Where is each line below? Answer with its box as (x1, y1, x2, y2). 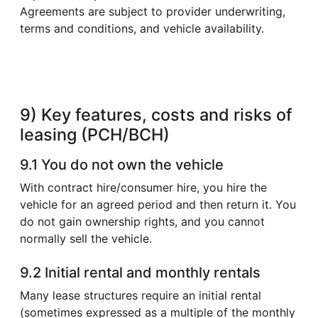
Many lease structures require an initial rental (20, 287, 261, 302)
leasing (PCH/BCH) (20, 124, 170, 145)
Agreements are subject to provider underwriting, (20, 4, 285, 18)
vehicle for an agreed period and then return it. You (20, 197, 296, 212)
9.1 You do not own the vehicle (20, 155, 224, 173)
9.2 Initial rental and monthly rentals (20, 263, 261, 281)
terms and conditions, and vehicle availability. (20, 21, 264, 35)
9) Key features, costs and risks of (20, 104, 292, 125)
